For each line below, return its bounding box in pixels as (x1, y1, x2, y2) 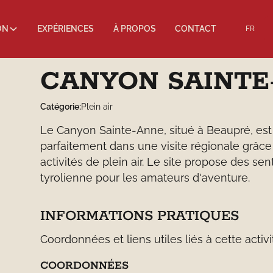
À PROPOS (113, 24, 156, 34)
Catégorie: (40, 102, 81, 112)
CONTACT (175, 24, 217, 34)
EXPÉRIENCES (37, 24, 94, 34)
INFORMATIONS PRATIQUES (40, 207, 239, 225)
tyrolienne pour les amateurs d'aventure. (40, 171, 250, 185)
